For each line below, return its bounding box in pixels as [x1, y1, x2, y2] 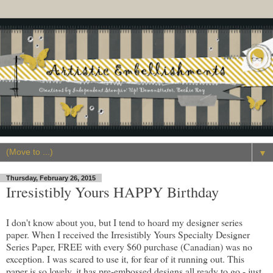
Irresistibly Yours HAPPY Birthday [6, 181, 219, 202]
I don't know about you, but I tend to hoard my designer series [6, 215, 243, 229]
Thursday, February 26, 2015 [6, 174, 96, 182]
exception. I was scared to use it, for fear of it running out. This [6, 252, 244, 265]
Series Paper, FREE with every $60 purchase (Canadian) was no [6, 239, 252, 253]
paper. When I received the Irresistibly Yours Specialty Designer [6, 227, 250, 241]
